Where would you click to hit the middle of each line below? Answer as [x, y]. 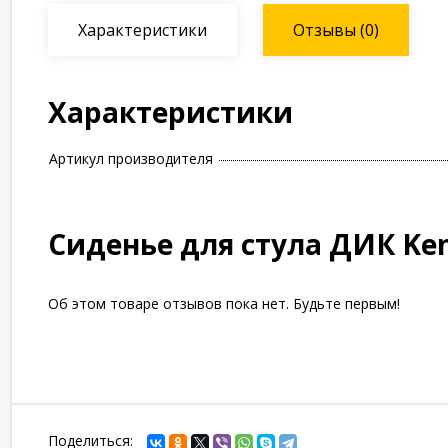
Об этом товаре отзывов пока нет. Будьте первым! [224, 303]
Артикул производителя [131, 158]
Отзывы [324, 30]
